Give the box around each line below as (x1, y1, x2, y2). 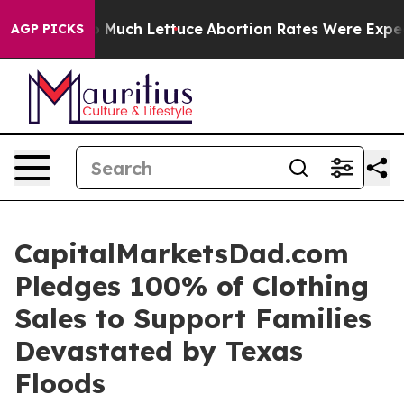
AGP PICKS (11, 21, 84, 37)
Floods (14, 366, 106, 400)
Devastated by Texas (14, 334, 303, 368)
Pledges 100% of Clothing (14, 269, 369, 303)
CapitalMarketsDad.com (14, 236, 349, 271)
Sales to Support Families (14, 301, 372, 335)
